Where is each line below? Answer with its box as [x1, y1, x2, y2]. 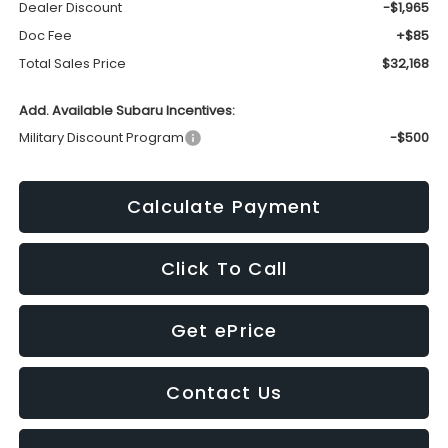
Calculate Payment [126, 193, 322, 219]
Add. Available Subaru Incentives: [19, 100, 236, 120]
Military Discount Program [19, 127, 185, 147]
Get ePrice [170, 317, 278, 343]
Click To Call [160, 255, 288, 281]
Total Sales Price [19, 53, 127, 73]
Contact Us [166, 379, 283, 405]
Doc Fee [19, 25, 73, 45]
